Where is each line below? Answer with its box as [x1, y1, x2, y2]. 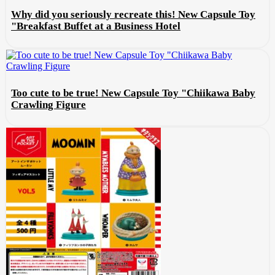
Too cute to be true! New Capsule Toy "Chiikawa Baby [11, 87, 255, 99]
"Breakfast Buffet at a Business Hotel [11, 20, 180, 33]
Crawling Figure [11, 98, 86, 110]
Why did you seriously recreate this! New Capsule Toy [11, 9, 255, 21]
